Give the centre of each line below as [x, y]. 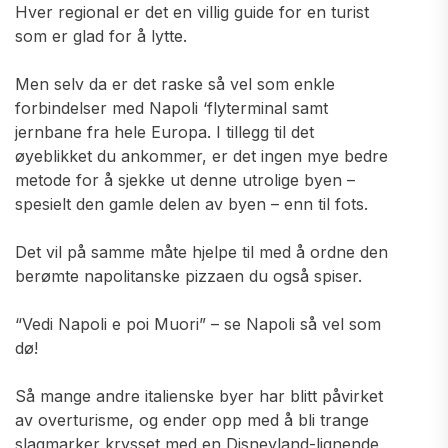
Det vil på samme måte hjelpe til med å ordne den [201, 252]
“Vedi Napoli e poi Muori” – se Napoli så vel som [198, 324]
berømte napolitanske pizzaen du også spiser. [188, 276]
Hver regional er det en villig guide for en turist [192, 12]
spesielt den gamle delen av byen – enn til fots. [191, 204]
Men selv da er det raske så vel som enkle [175, 84]
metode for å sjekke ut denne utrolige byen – [185, 180]
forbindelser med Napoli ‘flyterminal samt [171, 108]
